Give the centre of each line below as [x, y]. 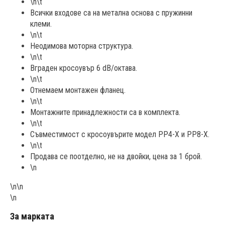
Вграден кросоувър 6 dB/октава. [84, 68]
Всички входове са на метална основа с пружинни [111, 13]
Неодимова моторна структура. [82, 46]
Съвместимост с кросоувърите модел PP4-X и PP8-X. [120, 134]
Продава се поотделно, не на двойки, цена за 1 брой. [116, 156]
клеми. [41, 24]
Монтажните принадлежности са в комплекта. [105, 112]
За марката [32, 216]
